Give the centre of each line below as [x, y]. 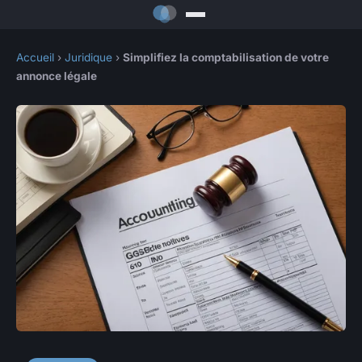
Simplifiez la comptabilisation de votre [226, 58]
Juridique [88, 58]
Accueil [35, 58]
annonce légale [57, 76]
